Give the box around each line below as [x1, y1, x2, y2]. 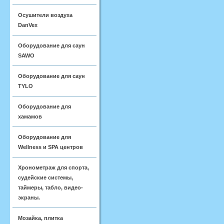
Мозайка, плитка [18, 215, 63, 221]
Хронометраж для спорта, [18, 164, 89, 170]
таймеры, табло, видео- [18, 184, 83, 190]
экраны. [18, 194, 40, 200]
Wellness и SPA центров [18, 144, 83, 150]
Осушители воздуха [18, 12, 72, 18]
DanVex [18, 22, 37, 28]
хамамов [18, 113, 42, 119]
